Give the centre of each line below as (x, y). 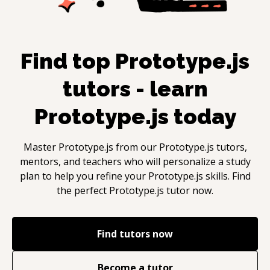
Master (41, 147)
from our (136, 147)
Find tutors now (135, 234)
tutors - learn (135, 88)
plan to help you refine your (84, 176)
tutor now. (189, 190)
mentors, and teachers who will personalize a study (135, 161)
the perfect (83, 190)
